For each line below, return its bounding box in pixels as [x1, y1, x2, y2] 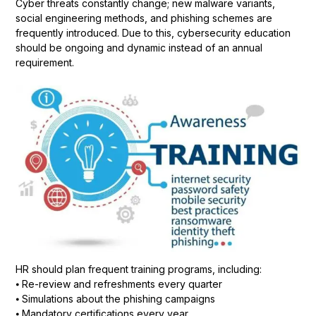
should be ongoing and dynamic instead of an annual [15, 41, 262, 54]
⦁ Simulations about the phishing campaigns [15, 292, 215, 305]
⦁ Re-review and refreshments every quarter [15, 277, 222, 290]
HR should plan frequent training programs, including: [15, 262, 262, 275]
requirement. [15, 56, 74, 68]
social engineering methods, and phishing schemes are [15, 11, 272, 24]
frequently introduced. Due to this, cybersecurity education [15, 26, 291, 39]
